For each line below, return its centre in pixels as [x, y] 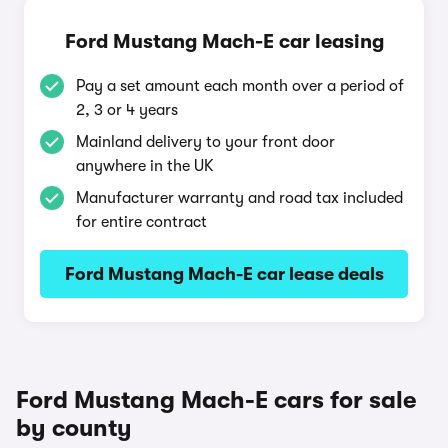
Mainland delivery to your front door [205, 142]
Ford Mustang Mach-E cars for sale [216, 400]
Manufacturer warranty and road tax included [239, 198]
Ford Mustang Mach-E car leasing [224, 41]
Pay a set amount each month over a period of [240, 86]
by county [74, 428]
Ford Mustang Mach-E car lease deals [224, 274]
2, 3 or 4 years [127, 110]
